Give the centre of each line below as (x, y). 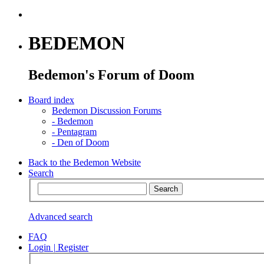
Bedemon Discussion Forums (107, 110)
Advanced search (60, 217)
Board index (51, 100)
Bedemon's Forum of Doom (111, 75)
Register (72, 247)
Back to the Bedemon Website (85, 162)
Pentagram (77, 131)
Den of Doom (83, 142)
